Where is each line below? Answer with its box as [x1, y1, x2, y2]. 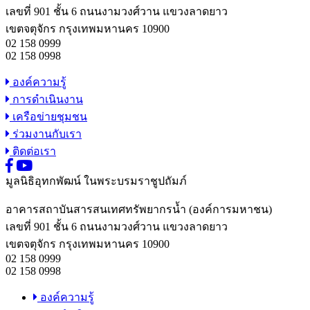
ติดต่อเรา [10, 145, 56, 158]
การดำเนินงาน [10, 93, 83, 106]
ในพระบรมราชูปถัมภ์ [84, 175, 187, 188]
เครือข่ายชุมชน [10, 111, 87, 123]
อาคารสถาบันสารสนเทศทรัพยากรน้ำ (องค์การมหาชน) [6, 203, 272, 216]
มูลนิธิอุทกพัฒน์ [6, 175, 81, 188]
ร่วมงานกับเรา [10, 128, 82, 140]
